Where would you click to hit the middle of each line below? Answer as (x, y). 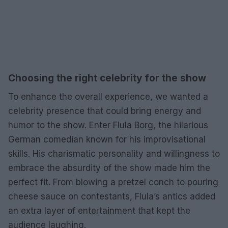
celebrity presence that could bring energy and (105, 111)
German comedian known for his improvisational (107, 139)
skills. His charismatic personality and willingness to (114, 154)
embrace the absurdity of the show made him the (109, 168)
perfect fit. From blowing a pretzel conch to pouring (113, 182)
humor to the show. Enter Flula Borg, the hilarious (108, 125)
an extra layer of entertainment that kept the (99, 211)
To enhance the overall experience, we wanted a (108, 97)
